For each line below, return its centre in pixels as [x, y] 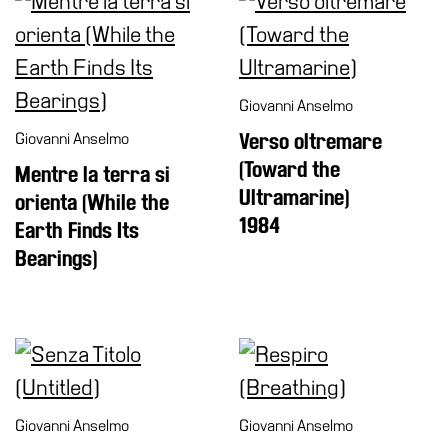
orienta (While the [92, 202]
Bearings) [56, 258]
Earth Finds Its [77, 230]
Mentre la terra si [92, 174]
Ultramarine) [294, 197]
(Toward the [289, 169]
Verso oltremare [310, 141]
